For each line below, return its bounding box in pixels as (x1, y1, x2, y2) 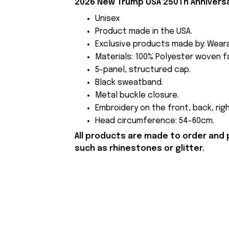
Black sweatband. (95, 78, 163, 87)
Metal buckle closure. (95, 90, 179, 100)
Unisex (95, 14, 120, 23)
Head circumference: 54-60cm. (95, 116, 214, 125)
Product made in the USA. (95, 27, 192, 36)
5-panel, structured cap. (95, 65, 191, 74)
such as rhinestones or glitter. (74, 144, 204, 153)
